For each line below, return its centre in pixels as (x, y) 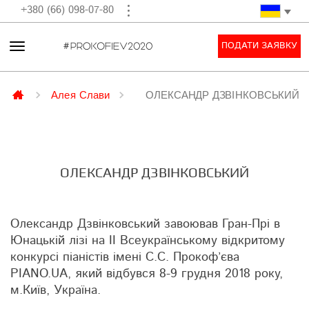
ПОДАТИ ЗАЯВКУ (259, 46)
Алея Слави (81, 94)
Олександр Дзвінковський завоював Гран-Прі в (145, 224)
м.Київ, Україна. (56, 290)
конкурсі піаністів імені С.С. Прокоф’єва (125, 257)
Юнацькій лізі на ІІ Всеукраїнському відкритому (148, 241)
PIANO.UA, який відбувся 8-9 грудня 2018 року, (147, 274)
